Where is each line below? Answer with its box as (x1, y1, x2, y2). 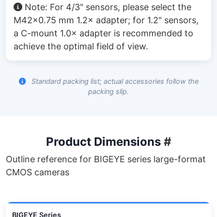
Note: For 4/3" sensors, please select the (25, 1, 191, 12)
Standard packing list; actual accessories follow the (29, 77, 199, 85)
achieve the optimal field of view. (14, 41, 148, 51)
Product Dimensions (46, 134, 164, 149)
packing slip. (88, 87, 129, 95)
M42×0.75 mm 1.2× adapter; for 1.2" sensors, (14, 15, 199, 25)
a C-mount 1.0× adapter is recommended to (14, 28, 193, 38)
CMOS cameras (6, 167, 69, 177)
